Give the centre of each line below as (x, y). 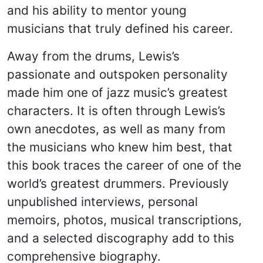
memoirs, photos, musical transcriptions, (124, 220)
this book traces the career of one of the (124, 165)
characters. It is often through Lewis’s (116, 111)
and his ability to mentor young (97, 10)
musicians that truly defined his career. (120, 28)
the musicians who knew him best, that (120, 147)
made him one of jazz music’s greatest (117, 92)
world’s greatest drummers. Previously (118, 183)
